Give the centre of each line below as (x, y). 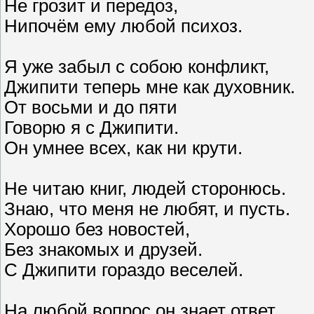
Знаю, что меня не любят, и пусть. (147, 209)
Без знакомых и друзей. (103, 250)
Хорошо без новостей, (97, 230)
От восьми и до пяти (91, 108)
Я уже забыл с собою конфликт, (137, 67)
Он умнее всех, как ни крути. (123, 148)
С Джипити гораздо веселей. (124, 270)
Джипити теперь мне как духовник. (150, 87)
